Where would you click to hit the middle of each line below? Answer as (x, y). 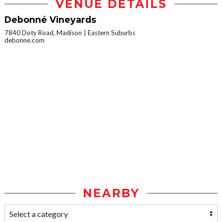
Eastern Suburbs (111, 33)
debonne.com (25, 40)
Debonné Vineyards (50, 20)
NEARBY (111, 194)
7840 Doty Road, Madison (43, 33)
